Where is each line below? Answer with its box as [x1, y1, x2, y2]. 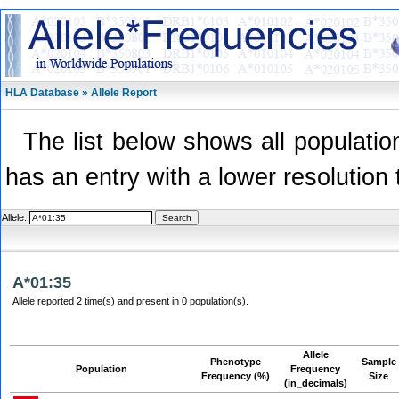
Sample [362, 356, 396, 367]
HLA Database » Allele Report [5, 86, 157, 99]
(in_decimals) [284, 378, 347, 388]
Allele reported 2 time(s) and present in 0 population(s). [12, 296, 248, 306]
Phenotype [210, 356, 261, 367]
